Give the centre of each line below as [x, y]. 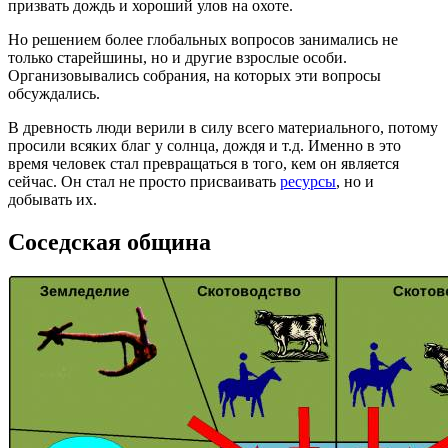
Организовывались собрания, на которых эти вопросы [194, 75]
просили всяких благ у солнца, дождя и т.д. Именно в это [204, 145]
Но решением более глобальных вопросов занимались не [203, 39]
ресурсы [308, 181]
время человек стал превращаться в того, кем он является [203, 163]
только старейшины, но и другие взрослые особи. [177, 57]
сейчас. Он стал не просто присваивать [144, 181]
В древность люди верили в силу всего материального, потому [223, 127]
